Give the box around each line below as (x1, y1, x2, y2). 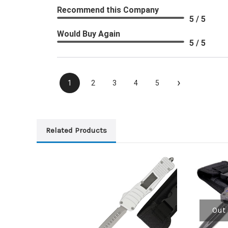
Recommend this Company (57, 5, 159, 15)
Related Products (45, 126, 107, 135)
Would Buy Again (57, 29, 120, 39)
